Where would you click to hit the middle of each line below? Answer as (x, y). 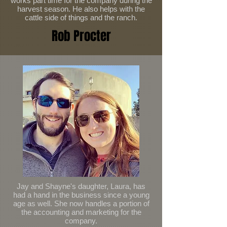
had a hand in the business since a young (81, 195)
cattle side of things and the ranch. (81, 17)
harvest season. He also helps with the (81, 9)
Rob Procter (81, 36)
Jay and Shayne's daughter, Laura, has (81, 186)
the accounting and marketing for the (81, 212)
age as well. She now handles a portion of (81, 203)
